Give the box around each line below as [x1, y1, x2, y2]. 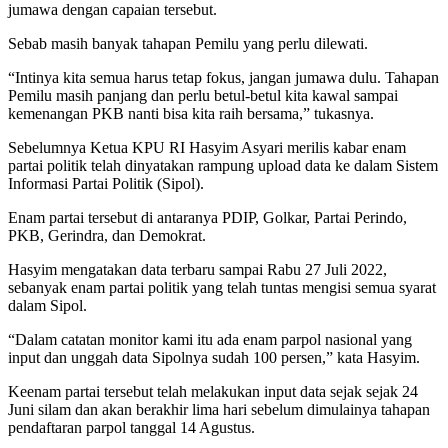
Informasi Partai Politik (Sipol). [8, 174, 204, 192]
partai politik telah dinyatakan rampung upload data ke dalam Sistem [8, 156, 438, 174]
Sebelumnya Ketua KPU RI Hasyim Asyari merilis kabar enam [8, 138, 406, 156]
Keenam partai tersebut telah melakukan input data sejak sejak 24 [8, 382, 418, 400]
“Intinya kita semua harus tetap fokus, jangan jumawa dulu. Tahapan [8, 68, 439, 86]
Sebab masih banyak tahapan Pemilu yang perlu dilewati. [8, 34, 368, 52]
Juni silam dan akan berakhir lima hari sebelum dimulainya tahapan [8, 400, 430, 418]
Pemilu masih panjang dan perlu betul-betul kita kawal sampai [8, 86, 398, 104]
